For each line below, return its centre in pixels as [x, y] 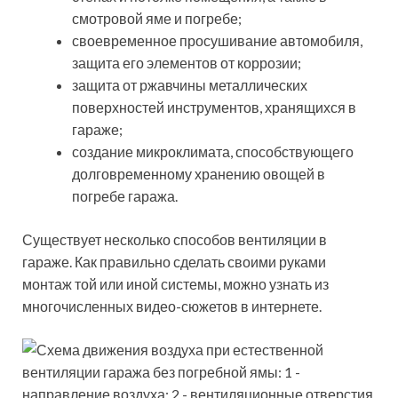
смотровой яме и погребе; [157, 18]
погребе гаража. [125, 195]
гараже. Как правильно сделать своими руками [174, 261]
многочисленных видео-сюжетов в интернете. [172, 306]
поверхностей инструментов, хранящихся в [214, 107]
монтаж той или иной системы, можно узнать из [175, 283]
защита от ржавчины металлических [190, 84]
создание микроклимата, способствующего [213, 151]
